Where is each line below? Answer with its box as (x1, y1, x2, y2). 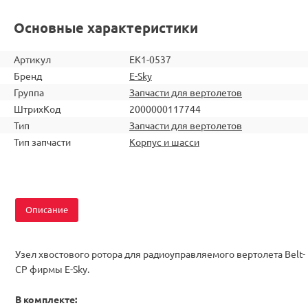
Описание (25, 203, 68, 215)
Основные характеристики (14, 18, 198, 36)
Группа (14, 85, 44, 98)
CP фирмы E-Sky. (15, 262, 89, 275)
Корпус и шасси (129, 135, 199, 148)
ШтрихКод (14, 102, 60, 115)
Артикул (14, 52, 51, 65)
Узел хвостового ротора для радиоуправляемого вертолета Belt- (15, 247, 305, 260)
